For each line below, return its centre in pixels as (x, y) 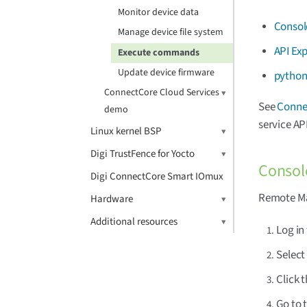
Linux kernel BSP (126, 131)
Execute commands (159, 53)
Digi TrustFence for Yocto (143, 154)
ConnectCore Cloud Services (162, 93)
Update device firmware (166, 73)
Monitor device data (158, 12)
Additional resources (134, 222)
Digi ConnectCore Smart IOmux (157, 176)
